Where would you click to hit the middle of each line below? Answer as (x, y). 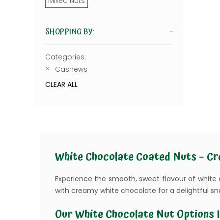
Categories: (66, 57)
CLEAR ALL (61, 84)
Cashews (71, 69)
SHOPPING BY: (70, 32)
